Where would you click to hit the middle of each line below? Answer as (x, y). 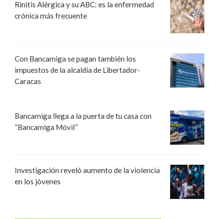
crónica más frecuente (51, 16)
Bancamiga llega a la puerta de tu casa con (83, 116)
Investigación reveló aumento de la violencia (87, 170)
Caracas (28, 81)
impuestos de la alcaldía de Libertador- (77, 70)
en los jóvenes (38, 181)
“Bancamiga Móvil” (46, 127)
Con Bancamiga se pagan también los (75, 59)
